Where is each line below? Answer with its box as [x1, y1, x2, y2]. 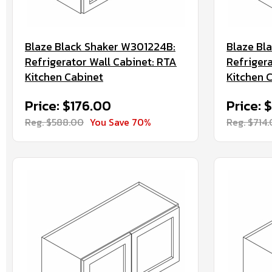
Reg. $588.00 [25, 115, 84, 129]
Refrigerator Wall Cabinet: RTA [25, 53, 177, 70]
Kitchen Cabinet [25, 69, 103, 85]
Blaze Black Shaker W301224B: [25, 38, 175, 55]
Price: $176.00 [25, 96, 111, 116]
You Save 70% [90, 115, 151, 129]
